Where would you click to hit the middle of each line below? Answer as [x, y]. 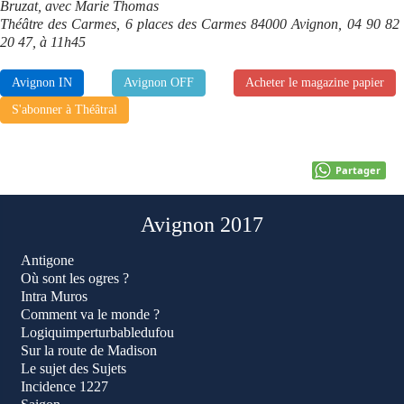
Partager [358, 170]
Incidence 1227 [64, 386]
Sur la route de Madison [89, 350]
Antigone [47, 260]
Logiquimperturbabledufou [97, 332]
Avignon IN [42, 83]
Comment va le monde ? [90, 314]
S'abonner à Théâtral [64, 110]
